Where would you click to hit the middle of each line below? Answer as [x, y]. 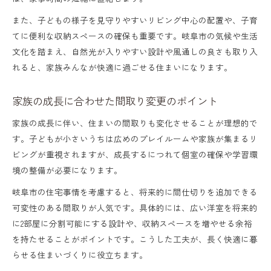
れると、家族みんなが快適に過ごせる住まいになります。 [122, 67]
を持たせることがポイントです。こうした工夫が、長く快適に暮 [135, 239]
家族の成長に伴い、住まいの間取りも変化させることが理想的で [135, 122]
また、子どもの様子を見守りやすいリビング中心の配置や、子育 [135, 20]
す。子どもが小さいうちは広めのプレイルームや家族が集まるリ [135, 138]
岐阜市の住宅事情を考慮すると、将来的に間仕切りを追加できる [135, 191]
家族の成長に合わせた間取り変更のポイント [115, 100]
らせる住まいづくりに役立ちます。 [80, 254]
